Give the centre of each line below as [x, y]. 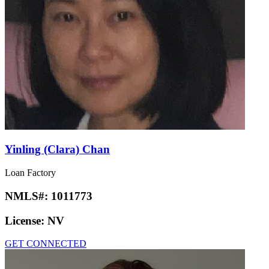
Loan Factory [30, 173]
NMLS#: [28, 196]
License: [26, 220]
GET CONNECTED [46, 244]
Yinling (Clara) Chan [57, 150]
